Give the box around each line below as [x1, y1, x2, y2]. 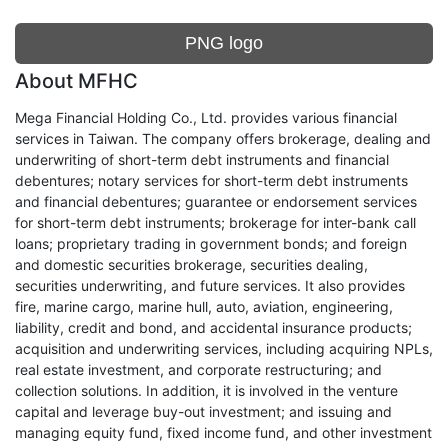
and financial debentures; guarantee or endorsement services [15, 193, 417, 210]
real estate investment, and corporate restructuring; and [15, 361, 382, 378]
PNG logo [185, 33, 263, 53]
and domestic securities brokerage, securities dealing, [15, 256, 368, 273]
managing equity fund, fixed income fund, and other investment [15, 424, 432, 441]
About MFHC [15, 69, 138, 93]
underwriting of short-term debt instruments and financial [15, 151, 389, 168]
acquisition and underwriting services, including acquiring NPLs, [15, 340, 433, 357]
